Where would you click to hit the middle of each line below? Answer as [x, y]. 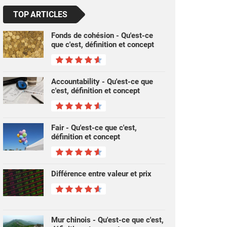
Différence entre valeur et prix [101, 174]
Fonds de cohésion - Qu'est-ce [102, 35]
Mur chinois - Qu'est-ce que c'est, [107, 220]
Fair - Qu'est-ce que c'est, [94, 128]
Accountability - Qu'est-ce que [102, 82]
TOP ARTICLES [41, 14]
